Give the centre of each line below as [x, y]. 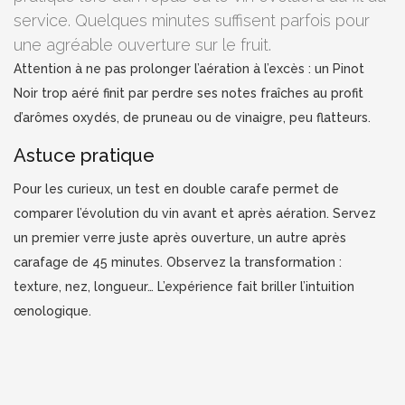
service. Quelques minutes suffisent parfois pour [192, 20]
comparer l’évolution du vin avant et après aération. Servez [195, 213]
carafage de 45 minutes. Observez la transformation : [178, 262]
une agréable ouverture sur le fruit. [142, 44]
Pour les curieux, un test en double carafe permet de [176, 188]
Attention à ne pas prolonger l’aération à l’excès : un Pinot [189, 68]
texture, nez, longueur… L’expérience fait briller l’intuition [184, 286]
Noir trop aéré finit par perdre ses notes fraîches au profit [188, 93]
